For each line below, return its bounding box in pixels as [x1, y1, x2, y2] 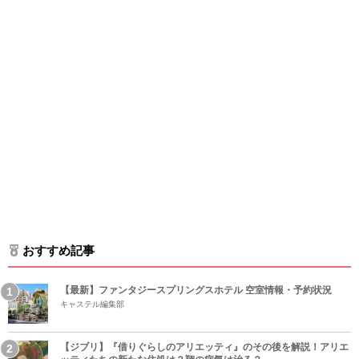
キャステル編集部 [60, 300, 124, 309]
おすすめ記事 [22, 244, 95, 257]
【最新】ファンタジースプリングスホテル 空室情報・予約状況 [60, 284, 332, 296]
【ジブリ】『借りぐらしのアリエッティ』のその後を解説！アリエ [60, 341, 349, 353]
